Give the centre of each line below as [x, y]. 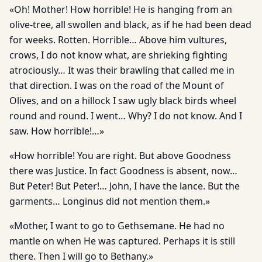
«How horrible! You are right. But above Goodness [120, 156]
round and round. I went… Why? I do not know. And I [126, 116]
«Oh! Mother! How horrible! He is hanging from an [121, 9]
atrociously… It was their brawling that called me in [122, 70]
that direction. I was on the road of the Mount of [117, 85]
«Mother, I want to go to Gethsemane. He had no [117, 226]
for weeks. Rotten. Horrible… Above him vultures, [118, 40]
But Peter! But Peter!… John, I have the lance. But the [125, 186]
